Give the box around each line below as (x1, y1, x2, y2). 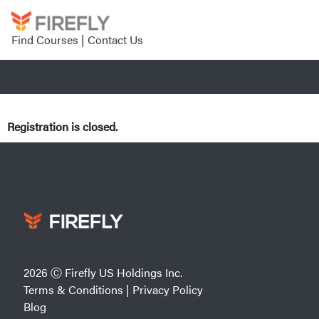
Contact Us (88, 31, 143, 48)
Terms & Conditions (23, 281, 123, 298)
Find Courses (11, 31, 78, 48)
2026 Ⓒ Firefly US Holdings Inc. (23, 264, 182, 281)
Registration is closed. (7, 117, 117, 135)
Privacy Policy (132, 281, 203, 298)
